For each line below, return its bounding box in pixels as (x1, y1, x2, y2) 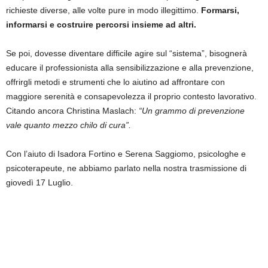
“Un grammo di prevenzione (139, 106, 245, 116)
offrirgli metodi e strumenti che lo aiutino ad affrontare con (6, 77, 225, 87)
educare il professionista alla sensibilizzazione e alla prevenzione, (6, 63, 254, 73)
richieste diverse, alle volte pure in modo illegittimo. (6, 5, 201, 16)
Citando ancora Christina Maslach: (6, 106, 139, 116)
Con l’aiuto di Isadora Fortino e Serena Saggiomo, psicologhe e (6, 149, 246, 159)
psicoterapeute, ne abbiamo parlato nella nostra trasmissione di (6, 163, 246, 173)
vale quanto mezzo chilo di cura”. (6, 120, 131, 130)
